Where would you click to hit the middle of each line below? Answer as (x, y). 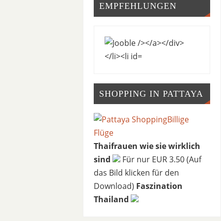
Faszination (159, 186)
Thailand (111, 200)
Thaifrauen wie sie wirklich (147, 146)
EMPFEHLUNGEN (138, 6)
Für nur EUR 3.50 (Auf (161, 160)
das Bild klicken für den (136, 173)
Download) (115, 186)
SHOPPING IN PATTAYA (151, 93)
